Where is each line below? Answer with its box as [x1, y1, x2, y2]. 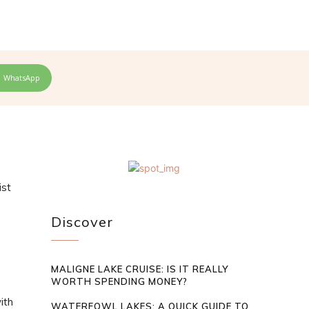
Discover [51, 213, 114, 231]
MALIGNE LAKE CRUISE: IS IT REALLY [51, 263, 229, 275]
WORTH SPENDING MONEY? [51, 276, 188, 288]
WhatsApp [3, 72, 40, 83]
